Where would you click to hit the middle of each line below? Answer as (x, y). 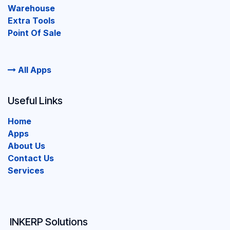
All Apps (34, 70)
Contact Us (31, 158)
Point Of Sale (34, 33)
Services (26, 171)
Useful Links (35, 101)
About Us (26, 146)
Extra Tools (31, 21)
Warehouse (31, 8)
